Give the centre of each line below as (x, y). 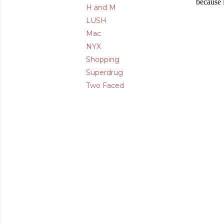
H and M (101, 7)
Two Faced (105, 85)
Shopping (103, 59)
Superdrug (104, 72)
